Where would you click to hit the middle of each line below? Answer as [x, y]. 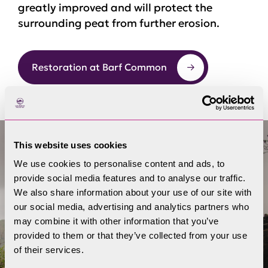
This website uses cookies [71, 145]
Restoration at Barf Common [99, 67]
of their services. [49, 250]
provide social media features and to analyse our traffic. [130, 178]
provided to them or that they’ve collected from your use [130, 235]
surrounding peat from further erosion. [119, 23]
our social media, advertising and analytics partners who [131, 207]
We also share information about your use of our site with [133, 192]
